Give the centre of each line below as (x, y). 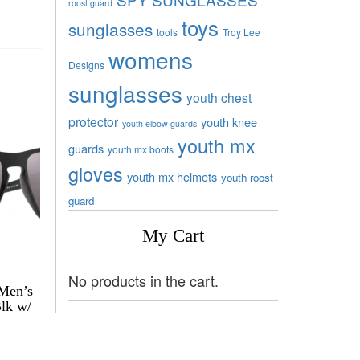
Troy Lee (241, 31)
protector (93, 121)
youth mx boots (140, 149)
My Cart (173, 235)
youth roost (247, 177)
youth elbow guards (159, 123)
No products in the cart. (143, 280)
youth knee (229, 121)
